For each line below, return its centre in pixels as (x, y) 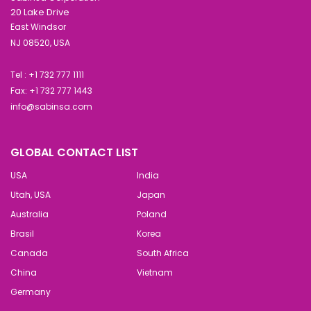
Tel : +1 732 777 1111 (47, 74)
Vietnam (155, 272)
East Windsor (38, 26)
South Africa (163, 253)
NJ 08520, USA (40, 42)
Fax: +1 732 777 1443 (51, 90)
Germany (31, 292)
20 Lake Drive (41, 12)
